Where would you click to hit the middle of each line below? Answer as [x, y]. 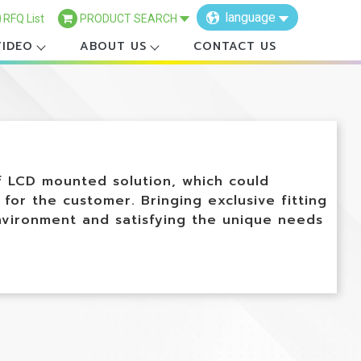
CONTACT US [235, 46]
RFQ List [24, 18]
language [252, 17]
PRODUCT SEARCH [129, 18]
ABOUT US [114, 46]
